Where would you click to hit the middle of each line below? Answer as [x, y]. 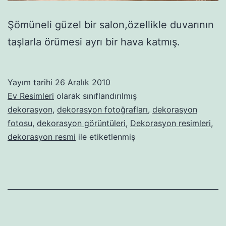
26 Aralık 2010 [83, 82]
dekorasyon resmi [42, 137]
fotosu [20, 123]
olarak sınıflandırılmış [95, 96]
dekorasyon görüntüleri [81, 123]
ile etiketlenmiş [105, 137]
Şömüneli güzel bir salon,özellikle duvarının [111, 25]
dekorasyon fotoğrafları [102, 110]
